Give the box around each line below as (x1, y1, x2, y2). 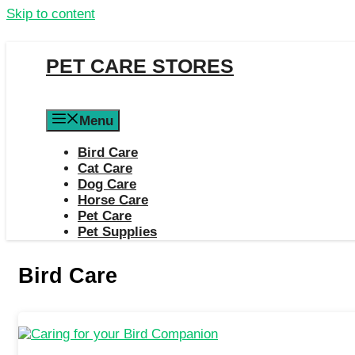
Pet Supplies (78, 224, 157, 239)
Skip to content (6, 6, 95, 21)
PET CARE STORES (46, 55, 234, 77)
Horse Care (78, 193, 148, 208)
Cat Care (78, 161, 132, 176)
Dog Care (78, 177, 136, 192)
